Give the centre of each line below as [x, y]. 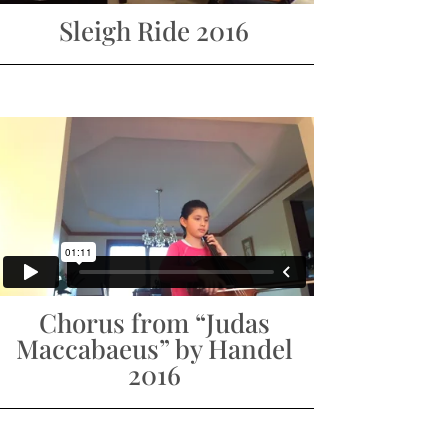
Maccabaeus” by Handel [154, 349]
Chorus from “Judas [154, 323]
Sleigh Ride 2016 [154, 31]
